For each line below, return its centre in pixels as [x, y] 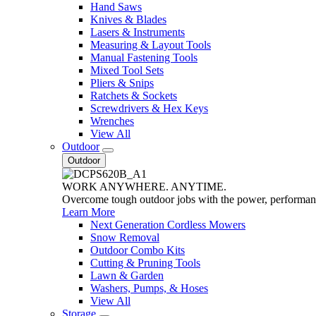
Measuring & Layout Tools [151, 45]
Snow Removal [125, 237]
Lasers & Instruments [138, 32]
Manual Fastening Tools [144, 57]
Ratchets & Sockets [134, 96]
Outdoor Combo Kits [138, 250]
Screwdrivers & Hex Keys [149, 108]
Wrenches [112, 121]
